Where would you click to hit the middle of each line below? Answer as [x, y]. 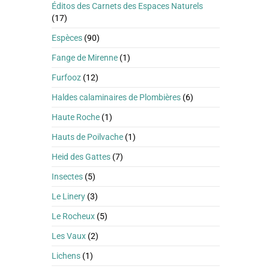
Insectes [67, 177]
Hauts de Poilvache [87, 137]
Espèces [67, 38]
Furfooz [66, 77]
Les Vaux [69, 236]
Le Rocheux [73, 216]
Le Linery [68, 196]
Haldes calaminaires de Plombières [116, 97]
